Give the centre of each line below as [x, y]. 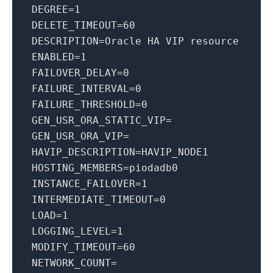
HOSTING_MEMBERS [77, 168]
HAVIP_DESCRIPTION [83, 152]
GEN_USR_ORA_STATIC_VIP [99, 121]
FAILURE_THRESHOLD [83, 105]
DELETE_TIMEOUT [74, 26]
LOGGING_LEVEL [71, 232]
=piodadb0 [151, 168]
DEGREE [50, 10]
